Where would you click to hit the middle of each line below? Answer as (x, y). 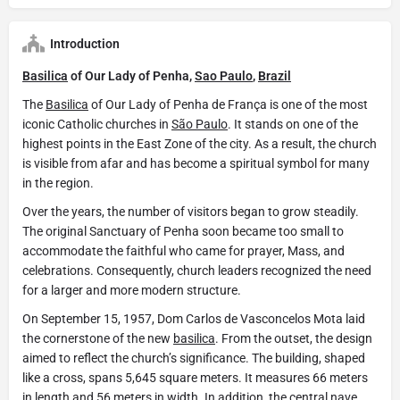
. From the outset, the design (294, 338)
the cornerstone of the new (98, 338)
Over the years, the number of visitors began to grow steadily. (191, 211)
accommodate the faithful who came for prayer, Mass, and (183, 250)
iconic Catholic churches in (97, 124)
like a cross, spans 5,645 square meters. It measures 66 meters (195, 377)
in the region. (58, 183)
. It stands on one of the (293, 124)
